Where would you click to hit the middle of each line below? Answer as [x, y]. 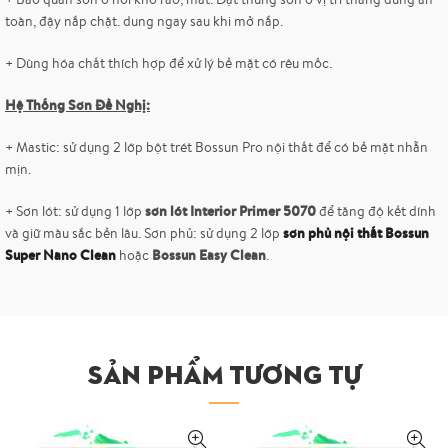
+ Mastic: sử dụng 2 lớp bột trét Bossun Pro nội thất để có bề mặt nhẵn [216, 147]
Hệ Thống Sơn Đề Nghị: [77, 105]
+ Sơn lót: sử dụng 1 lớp [75, 211]
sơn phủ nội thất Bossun [356, 233]
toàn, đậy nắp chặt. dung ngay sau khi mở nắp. [144, 21]
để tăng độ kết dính [376, 211]
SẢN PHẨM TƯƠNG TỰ [224, 374]
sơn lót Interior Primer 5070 [230, 211]
